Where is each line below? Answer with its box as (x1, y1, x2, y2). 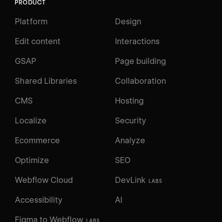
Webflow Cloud (15, 175, 73, 185)
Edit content (15, 36, 60, 46)
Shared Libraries (15, 76, 77, 86)
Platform (15, 16, 48, 26)
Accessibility (15, 195, 62, 205)
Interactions (115, 36, 160, 46)
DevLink (115, 175, 146, 185)
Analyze (115, 135, 145, 145)
